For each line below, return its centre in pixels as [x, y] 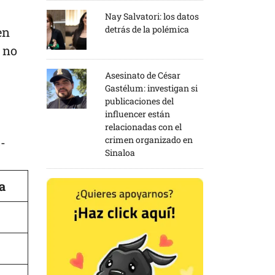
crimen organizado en [149, 139]
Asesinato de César [143, 75]
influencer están [137, 114]
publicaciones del [139, 101]
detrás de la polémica [147, 29]
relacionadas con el [143, 126]
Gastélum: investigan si [151, 88]
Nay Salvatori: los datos [152, 16]
